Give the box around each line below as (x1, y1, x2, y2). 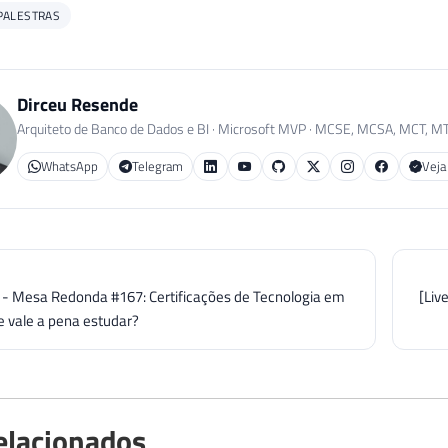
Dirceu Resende (17, 90, 138, 118)
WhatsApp (40, 156, 98, 177)
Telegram (131, 156, 183, 177)
